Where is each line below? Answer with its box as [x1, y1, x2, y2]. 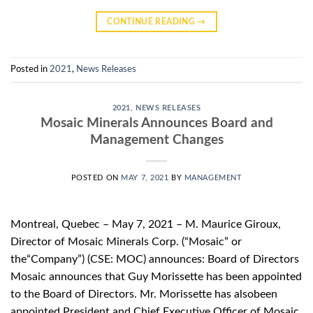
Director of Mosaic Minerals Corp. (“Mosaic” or [10, 236, 242, 248]
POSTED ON [71, 174, 122, 182]
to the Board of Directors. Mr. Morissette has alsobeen [10, 289, 277, 300]
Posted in [10, 65, 50, 74]
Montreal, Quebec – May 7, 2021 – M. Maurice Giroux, [10, 219, 281, 231]
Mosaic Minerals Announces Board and [40, 117, 273, 131]
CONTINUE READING [107, 17, 198, 26]
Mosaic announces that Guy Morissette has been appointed [10, 271, 302, 283]
